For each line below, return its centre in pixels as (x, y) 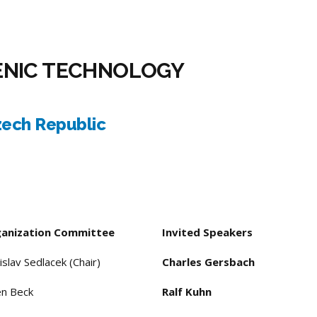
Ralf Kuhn (187, 292)
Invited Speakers (207, 232)
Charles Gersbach (208, 262)
